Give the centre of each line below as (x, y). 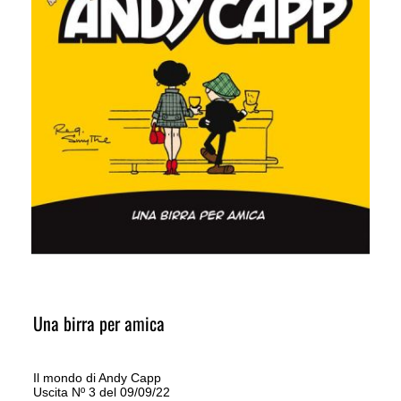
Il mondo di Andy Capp (97, 377)
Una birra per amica (98, 323)
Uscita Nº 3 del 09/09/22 (101, 392)
